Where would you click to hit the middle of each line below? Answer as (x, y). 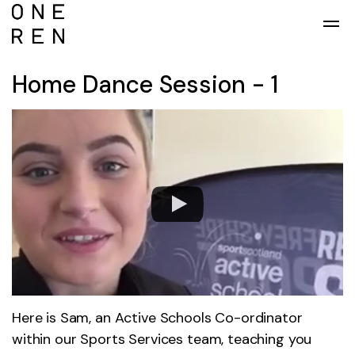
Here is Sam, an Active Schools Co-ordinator (157, 318)
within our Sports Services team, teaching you (162, 340)
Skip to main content (177, 18)
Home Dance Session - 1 (145, 84)
